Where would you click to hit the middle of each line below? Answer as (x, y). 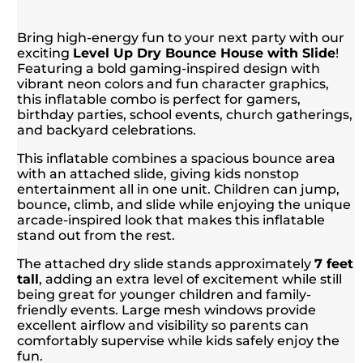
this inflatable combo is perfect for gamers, (159, 99)
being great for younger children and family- (164, 294)
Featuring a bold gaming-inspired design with (169, 68)
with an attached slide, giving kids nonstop (158, 173)
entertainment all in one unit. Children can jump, (179, 189)
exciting (45, 53)
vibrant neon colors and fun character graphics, (173, 83)
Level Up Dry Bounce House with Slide (205, 53)
